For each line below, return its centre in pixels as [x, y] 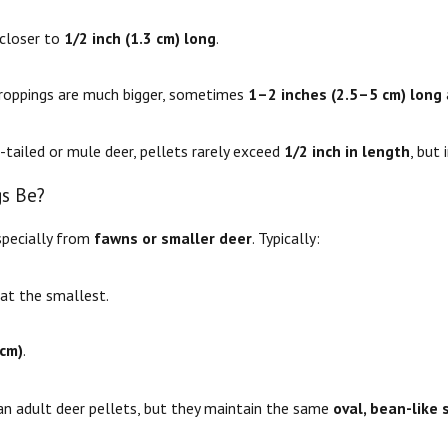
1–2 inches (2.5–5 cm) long [345, 93]
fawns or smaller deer [172, 238]
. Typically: [285, 238]
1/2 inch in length [346, 151]
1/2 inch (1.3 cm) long [140, 38]
